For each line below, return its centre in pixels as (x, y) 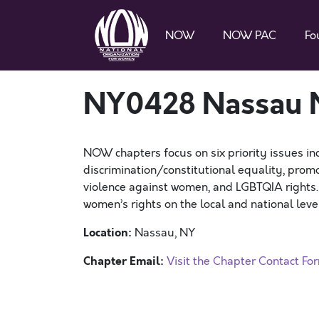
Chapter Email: (124, 261)
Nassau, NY (165, 233)
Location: (109, 232)
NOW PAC (250, 35)
